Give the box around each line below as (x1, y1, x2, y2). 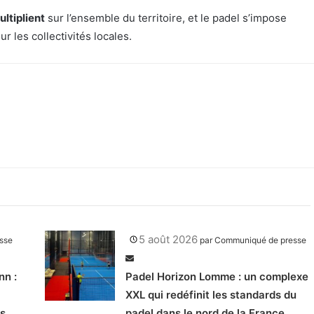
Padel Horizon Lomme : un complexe (125, 270, 308, 284)
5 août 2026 (139, 233, 198, 247)
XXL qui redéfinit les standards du (125, 288, 296, 302)
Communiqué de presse (214, 235, 306, 246)
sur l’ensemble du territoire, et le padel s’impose (45, 11, 287, 25)
